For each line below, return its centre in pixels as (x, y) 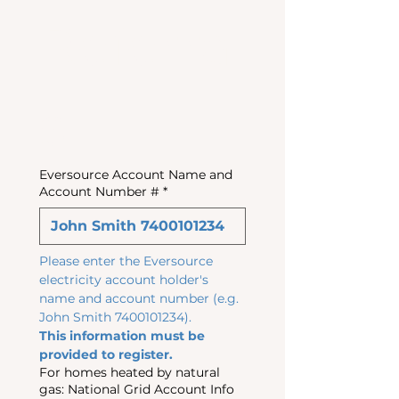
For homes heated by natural (130, 372)
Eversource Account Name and (136, 175)
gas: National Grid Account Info (151, 389)
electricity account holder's (124, 280)
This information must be (122, 336)
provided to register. (106, 354)
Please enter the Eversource (126, 261)
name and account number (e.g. (139, 298)
